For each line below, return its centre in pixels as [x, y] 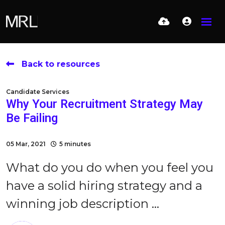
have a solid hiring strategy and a [104, 186]
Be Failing [32, 118]
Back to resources [61, 64]
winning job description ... [83, 204]
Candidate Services [38, 92]
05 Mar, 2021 [26, 144]
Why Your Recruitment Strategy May [104, 104]
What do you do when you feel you [110, 167]
